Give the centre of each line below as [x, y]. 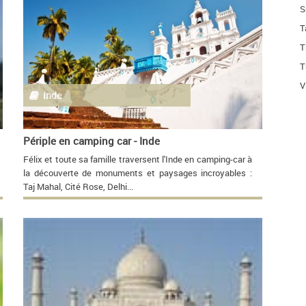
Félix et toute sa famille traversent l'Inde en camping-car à [138, 160]
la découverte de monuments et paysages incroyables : [138, 173]
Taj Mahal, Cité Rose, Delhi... [78, 187]
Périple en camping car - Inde [92, 140]
